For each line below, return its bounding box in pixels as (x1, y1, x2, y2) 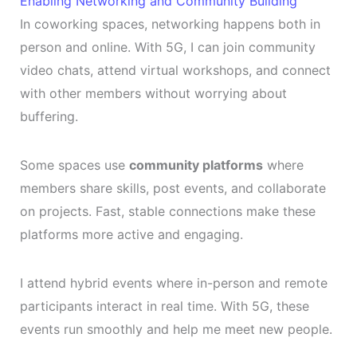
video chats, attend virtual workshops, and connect (19, 62, 331, 79)
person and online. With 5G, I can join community (19, 39, 316, 56)
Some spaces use (19, 157, 129, 174)
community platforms (128, 157, 263, 174)
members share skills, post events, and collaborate (19, 180, 326, 197)
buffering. (19, 108, 78, 125)
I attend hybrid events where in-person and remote (19, 275, 328, 292)
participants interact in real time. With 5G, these (19, 298, 309, 315)
